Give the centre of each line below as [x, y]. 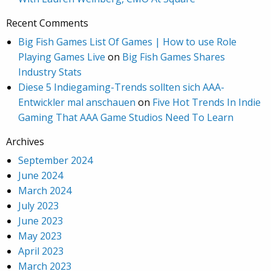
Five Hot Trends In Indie [207, 102]
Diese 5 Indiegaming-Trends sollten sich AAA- [121, 87]
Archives [25, 142]
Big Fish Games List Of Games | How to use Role [127, 42]
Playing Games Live [62, 57]
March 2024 [45, 191]
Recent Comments [47, 23]
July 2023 [38, 206]
